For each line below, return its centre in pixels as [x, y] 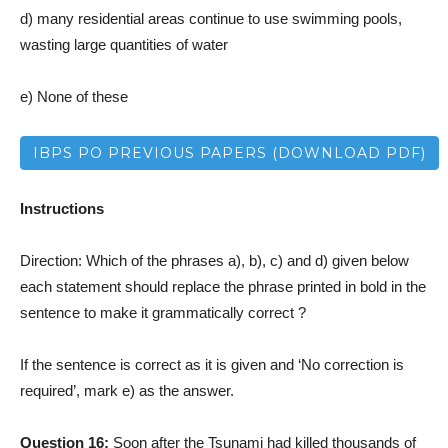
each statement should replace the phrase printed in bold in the [223, 287]
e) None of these [74, 97]
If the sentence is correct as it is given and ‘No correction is [212, 365]
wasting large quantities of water [124, 45]
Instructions [62, 209]
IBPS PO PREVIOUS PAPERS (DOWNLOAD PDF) [229, 153]
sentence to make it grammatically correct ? [163, 313]
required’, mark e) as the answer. [127, 391]
